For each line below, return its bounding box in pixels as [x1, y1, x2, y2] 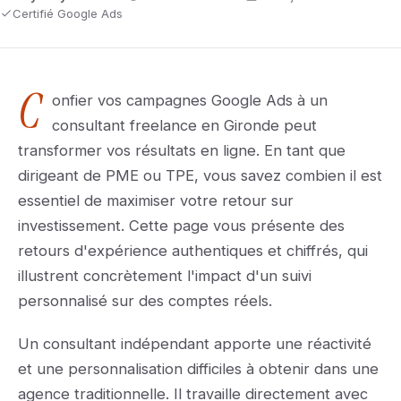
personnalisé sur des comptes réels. [18, 292, 272, 310]
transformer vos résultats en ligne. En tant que [18, 141, 346, 159]
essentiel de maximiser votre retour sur [18, 192, 294, 209]
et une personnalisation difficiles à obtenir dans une [18, 360, 379, 378]
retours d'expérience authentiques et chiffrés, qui [18, 242, 368, 260]
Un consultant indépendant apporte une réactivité [18, 335, 371, 353]
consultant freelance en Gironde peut [52, 116, 317, 134]
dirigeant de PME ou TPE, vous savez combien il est [18, 166, 382, 184]
